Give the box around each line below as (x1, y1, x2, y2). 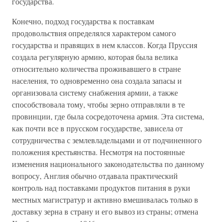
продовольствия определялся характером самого (12, 28, 176, 38)
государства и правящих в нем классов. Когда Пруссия (12, 40, 197, 50)
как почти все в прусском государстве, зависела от (12, 123, 183, 133)
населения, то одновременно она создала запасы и (12, 75, 182, 86)
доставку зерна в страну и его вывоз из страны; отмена (12, 206, 198, 217)
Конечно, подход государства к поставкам (12, 16, 154, 26)
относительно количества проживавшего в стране (12, 63, 181, 74)
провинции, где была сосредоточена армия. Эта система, (12, 111, 204, 121)
